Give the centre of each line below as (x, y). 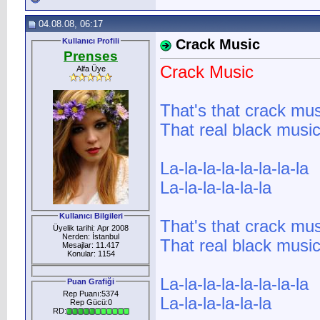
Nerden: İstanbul (91, 236)
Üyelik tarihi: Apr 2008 (91, 227)
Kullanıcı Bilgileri (91, 215)
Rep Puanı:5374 (91, 293)
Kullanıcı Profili (91, 41)
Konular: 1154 (91, 253)
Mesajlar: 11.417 (91, 245)
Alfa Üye (91, 68)
